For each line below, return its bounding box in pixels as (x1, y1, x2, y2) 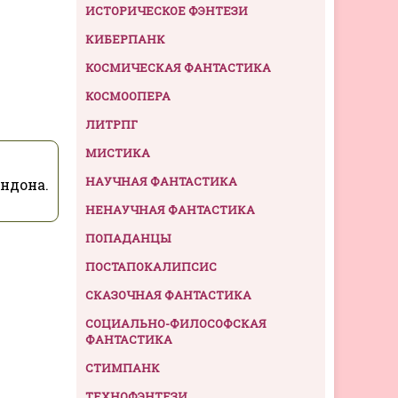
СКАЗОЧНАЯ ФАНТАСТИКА (85, 287, 251, 304)
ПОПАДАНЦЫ (85, 230, 171, 247)
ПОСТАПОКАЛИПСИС (85, 259, 217, 275)
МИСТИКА (85, 145, 150, 162)
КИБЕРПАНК (85, 31, 165, 48)
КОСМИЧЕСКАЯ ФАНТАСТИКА (85, 60, 271, 76)
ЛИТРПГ (85, 116, 138, 133)
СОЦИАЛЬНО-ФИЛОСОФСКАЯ (85, 315, 267, 332)
